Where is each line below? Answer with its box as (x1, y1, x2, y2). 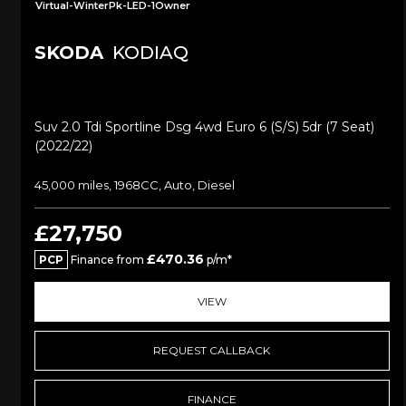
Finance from (68, 253, 147, 267)
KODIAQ (108, 42, 188, 64)
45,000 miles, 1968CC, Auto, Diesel (34, 178, 235, 193)
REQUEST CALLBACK (153, 343, 271, 358)
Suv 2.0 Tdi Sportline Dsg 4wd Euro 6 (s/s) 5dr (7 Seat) (34, 119, 374, 136)
